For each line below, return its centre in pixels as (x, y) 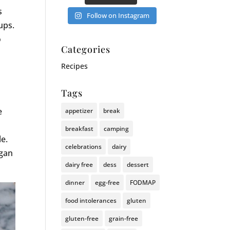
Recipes (75, 66)
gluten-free (82, 218)
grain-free (124, 218)
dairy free (79, 164)
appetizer (79, 110)
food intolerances (91, 200)
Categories (86, 49)
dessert (138, 164)
